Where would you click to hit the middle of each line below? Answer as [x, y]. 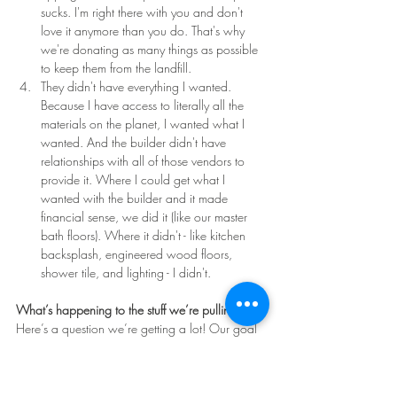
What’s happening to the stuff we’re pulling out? [139, 309]
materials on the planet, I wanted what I [144, 123]
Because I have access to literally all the [144, 105]
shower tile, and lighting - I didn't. [126, 272]
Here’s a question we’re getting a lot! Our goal [138, 328]
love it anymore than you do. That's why [144, 30]
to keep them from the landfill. [118, 67]
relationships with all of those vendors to [144, 160]
